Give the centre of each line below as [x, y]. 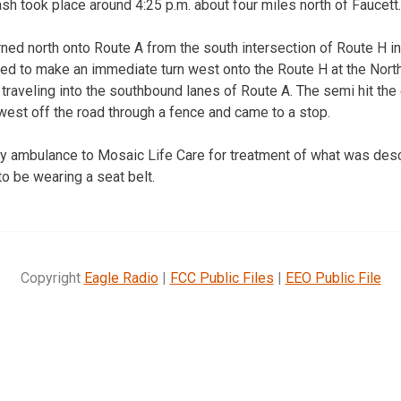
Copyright [52, 277]
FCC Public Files [222, 277]
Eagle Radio [121, 277]
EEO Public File [333, 277]
